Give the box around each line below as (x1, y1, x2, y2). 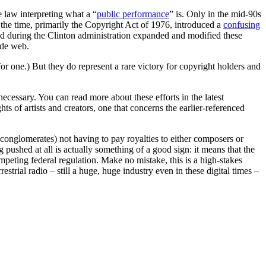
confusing (223, 19, 260, 30)
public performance (97, 8, 169, 19)
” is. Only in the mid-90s (169, 8, 261, 19)
